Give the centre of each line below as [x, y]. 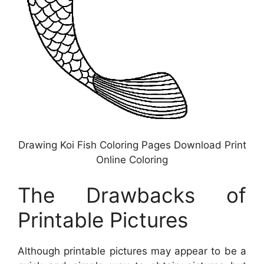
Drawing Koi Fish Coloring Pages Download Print [132, 145]
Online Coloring [132, 160]
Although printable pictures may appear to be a [132, 251]
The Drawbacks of [132, 195]
